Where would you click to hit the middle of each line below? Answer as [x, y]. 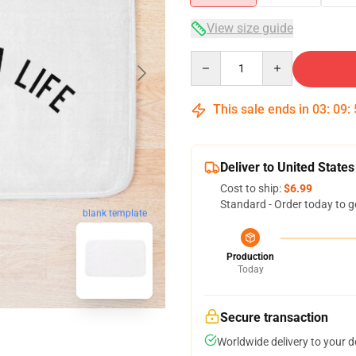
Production [250, 257]
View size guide [250, 28]
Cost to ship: [252, 188]
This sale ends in [261, 109]
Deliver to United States [287, 167]
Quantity [212, 58]
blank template [114, 213]
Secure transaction [274, 317]
